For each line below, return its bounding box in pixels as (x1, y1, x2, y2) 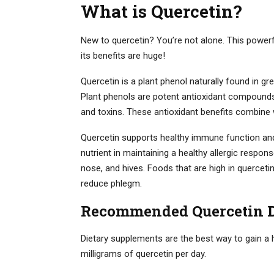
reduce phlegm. (81, 177, 142, 189)
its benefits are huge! (81, 50, 165, 61)
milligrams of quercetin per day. (81, 248, 206, 259)
